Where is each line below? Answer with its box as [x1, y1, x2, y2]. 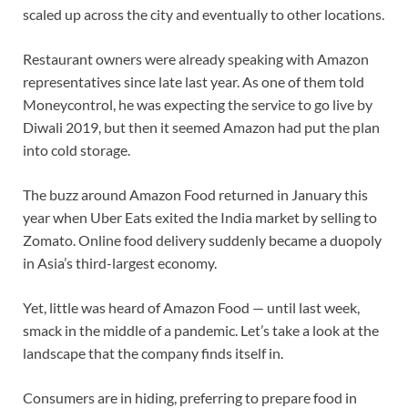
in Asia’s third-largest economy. [23, 253, 217, 271]
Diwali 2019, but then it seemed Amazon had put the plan [23, 117, 380, 136]
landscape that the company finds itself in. [23, 343, 283, 362]
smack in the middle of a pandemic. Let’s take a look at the [23, 321, 379, 339]
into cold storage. [23, 140, 130, 158]
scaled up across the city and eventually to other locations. [23, 5, 384, 23]
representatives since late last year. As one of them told [23, 72, 364, 90]
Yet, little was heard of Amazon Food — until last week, [23, 298, 360, 316]
